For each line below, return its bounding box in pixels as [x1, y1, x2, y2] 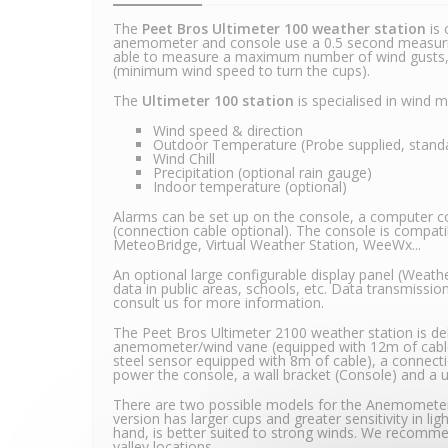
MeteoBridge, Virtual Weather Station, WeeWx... [113, 235, 421, 255]
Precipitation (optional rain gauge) [153, 163, 372, 183]
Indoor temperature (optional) [153, 177, 347, 197]
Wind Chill [153, 149, 215, 169]
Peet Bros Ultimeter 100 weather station [142, 19, 426, 39]
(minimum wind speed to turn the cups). [113, 61, 370, 81]
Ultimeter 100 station [142, 91, 294, 111]
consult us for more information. [113, 293, 324, 313]
